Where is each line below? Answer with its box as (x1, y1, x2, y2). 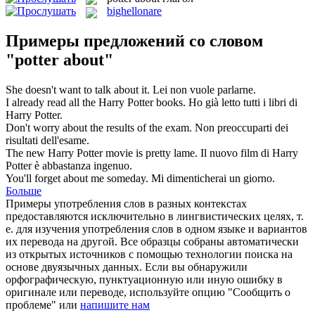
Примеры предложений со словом (6, 32, 263, 51)
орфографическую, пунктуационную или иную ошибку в (6, 274, 283, 286)
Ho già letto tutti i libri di (188, 96, 297, 109)
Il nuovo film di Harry (200, 147, 298, 160)
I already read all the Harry (6, 96, 127, 109)
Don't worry (6, 122, 63, 134)
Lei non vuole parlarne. (153, 84, 256, 96)
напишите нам (80, 299, 150, 311)
